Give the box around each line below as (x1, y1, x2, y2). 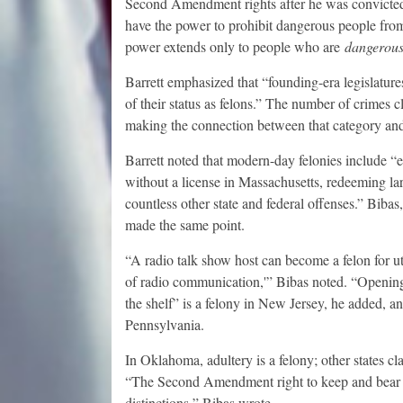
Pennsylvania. (124, 315, 204, 335)
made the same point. (124, 215, 245, 235)
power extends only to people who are (124, 37, 345, 57)
